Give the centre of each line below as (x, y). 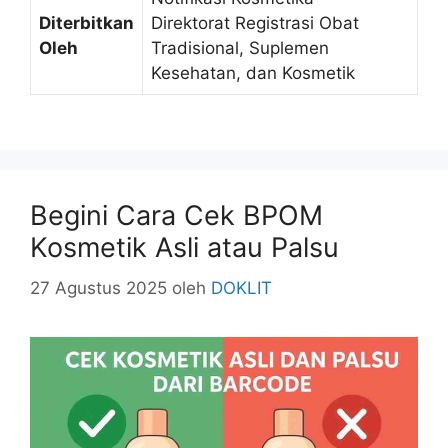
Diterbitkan (86, 22)
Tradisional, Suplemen (240, 47)
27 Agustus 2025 (98, 287)
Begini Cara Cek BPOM (176, 216)
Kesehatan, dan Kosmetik (253, 72)
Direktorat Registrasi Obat (255, 22)
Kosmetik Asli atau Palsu (184, 248)
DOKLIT (241, 287)
